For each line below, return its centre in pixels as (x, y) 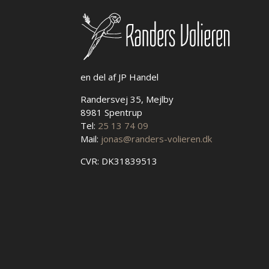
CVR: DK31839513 (119, 161)
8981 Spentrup (112, 112)
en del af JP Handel (120, 77)
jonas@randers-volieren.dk (157, 138)
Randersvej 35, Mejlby (127, 99)
